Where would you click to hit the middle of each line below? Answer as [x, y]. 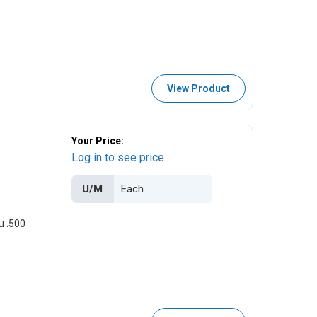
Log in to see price [117, 157]
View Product [198, 88]
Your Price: [97, 140]
